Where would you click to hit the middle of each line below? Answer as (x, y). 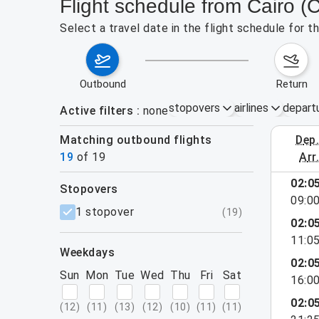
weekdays (92, 252)
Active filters (96, 111)
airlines (251, 108)
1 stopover (105, 212)
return (295, 84)
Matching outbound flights (141, 140)
